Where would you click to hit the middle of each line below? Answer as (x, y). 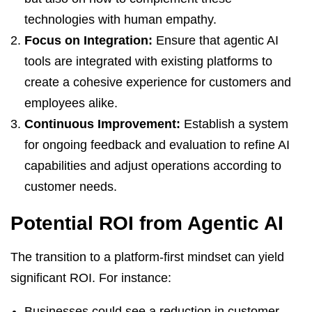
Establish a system (234, 124)
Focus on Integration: (88, 40)
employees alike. (71, 103)
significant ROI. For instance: (91, 278)
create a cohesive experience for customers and (158, 82)
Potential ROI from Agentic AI (147, 223)
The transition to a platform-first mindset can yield (147, 257)
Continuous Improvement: (102, 124)
